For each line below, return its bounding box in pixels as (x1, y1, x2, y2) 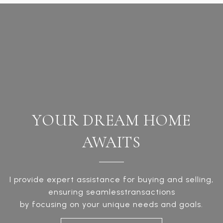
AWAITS (82, 132, 141, 152)
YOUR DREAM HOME (32, 111, 191, 130)
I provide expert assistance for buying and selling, (9, 175, 214, 184)
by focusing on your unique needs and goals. (20, 200, 203, 209)
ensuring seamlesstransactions (48, 187, 175, 197)
